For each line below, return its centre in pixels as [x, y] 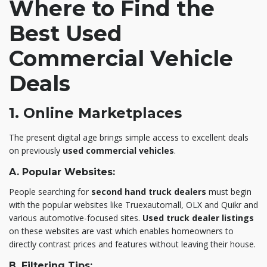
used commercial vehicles [118, 150]
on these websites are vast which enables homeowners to [121, 231]
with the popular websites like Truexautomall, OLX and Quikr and [133, 204]
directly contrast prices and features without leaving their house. [132, 244]
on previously [36, 150]
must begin [230, 191]
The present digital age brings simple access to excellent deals [129, 137]
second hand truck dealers [150, 191]
